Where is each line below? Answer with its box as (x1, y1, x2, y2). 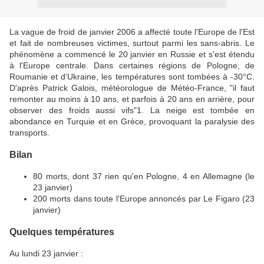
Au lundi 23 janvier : (9, 248, 83, 258)
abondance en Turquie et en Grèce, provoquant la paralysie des (9, 117, 255, 126)
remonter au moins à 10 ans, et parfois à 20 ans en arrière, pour (9, 94, 255, 104)
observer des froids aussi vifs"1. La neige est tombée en (9, 105, 255, 115)
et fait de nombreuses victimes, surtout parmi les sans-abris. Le (9, 38, 255, 48)
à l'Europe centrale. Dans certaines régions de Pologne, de (9, 61, 255, 70)
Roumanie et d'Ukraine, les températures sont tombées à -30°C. (9, 72, 255, 81)
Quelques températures (9, 226, 114, 237)
